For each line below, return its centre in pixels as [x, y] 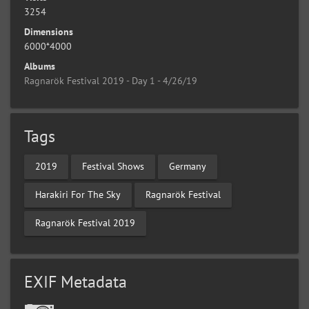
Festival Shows [113, 167]
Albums [40, 66]
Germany [188, 167]
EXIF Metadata [76, 281]
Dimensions [49, 31]
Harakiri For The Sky [78, 195]
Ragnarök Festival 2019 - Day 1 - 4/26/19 [111, 80]
